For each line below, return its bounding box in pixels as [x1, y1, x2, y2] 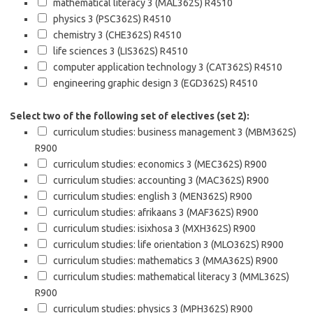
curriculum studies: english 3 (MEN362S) [49, 191, 228, 202]
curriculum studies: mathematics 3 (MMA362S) [49, 255, 254, 266]
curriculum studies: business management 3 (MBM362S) [49, 126, 296, 138]
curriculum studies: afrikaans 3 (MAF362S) [49, 207, 234, 218]
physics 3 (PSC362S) [49, 13, 141, 24]
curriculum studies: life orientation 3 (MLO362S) [49, 239, 259, 250]
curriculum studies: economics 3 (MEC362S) [49, 159, 242, 170]
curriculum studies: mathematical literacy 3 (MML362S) [49, 271, 289, 282]
